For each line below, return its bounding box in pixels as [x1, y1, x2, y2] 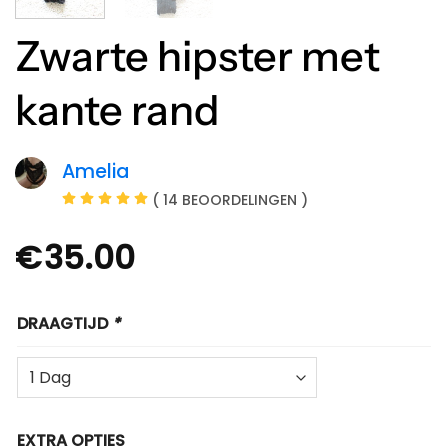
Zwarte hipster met [15, 30, 380, 81]
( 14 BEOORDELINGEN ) [152, 190, 308, 211]
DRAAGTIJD [17, 312, 112, 336]
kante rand [15, 84, 220, 135]
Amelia [62, 158, 129, 186]
